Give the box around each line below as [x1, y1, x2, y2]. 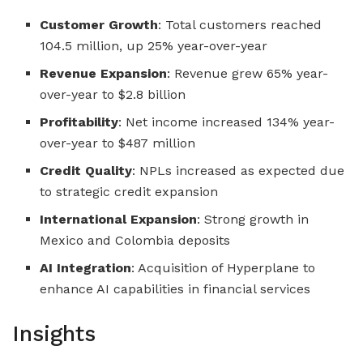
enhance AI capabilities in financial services [40, 280, 311, 297]
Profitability [40, 113, 119, 130]
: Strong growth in [197, 211, 310, 227]
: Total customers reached [158, 16, 322, 32]
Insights [12, 320, 96, 347]
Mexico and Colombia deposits [40, 232, 231, 248]
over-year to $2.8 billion [40, 86, 186, 102]
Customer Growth [40, 16, 159, 32]
